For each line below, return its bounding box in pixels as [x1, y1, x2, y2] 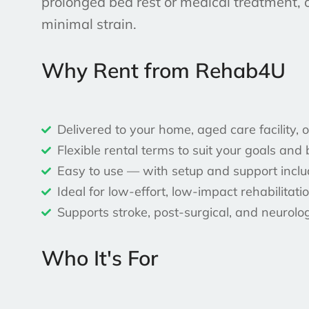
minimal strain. [41, 15, 137, 33]
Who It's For [41, 245, 158, 272]
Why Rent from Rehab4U [41, 57, 286, 84]
